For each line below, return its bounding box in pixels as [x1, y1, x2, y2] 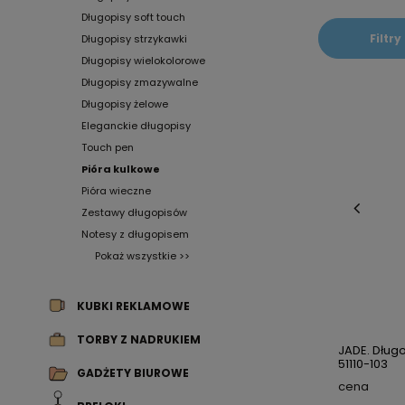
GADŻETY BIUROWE [77, 365, 189, 381]
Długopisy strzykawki [81, 32, 187, 46]
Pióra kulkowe [81, 162, 160, 176]
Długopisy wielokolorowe [81, 53, 205, 68]
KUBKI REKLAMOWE [77, 298, 190, 314]
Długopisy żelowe [81, 97, 168, 111]
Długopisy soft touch [81, 10, 185, 24]
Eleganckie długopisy [81, 118, 191, 133]
